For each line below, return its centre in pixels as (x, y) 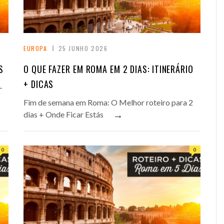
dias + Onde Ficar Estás (63, 114)
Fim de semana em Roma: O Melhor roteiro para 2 (108, 102)
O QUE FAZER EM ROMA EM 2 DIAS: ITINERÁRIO (108, 69)
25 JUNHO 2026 (83, 48)
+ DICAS (39, 84)
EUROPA (35, 48)
